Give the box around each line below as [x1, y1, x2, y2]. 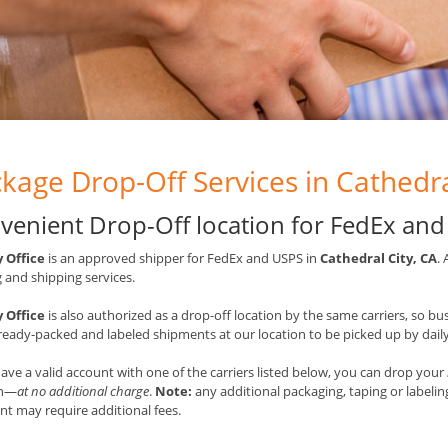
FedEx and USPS [207, 248, 303, 267]
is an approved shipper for [45, 248, 207, 267]
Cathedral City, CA [320, 248, 437, 267]
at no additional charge [17, 381, 149, 400]
